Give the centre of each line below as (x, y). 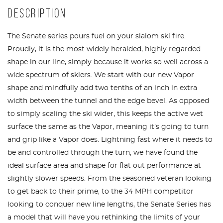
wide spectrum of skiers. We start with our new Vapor (101, 75)
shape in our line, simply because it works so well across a (108, 62)
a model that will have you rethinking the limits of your (104, 217)
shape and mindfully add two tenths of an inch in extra (102, 88)
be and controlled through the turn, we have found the (103, 153)
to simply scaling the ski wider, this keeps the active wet (105, 114)
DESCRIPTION (37, 13)
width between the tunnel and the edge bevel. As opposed (108, 101)
